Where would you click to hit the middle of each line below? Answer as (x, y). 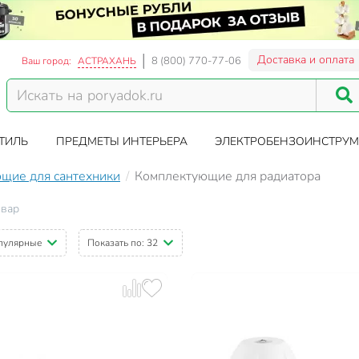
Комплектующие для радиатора (228, 176)
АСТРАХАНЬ (107, 61)
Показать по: (117, 243)
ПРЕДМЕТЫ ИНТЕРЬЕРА (121, 141)
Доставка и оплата (306, 60)
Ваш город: (47, 61)
